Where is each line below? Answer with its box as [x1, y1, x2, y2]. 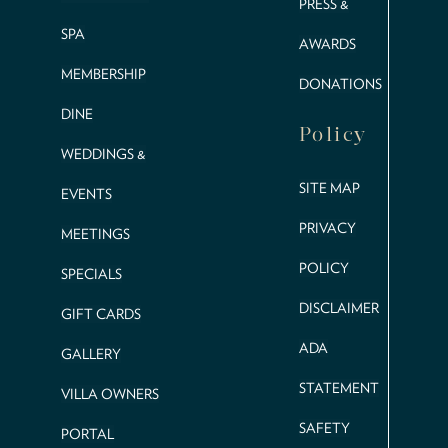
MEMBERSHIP [60, 64, 146, 83]
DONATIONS [298, 74, 382, 93]
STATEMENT [298, 378, 379, 397]
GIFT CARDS [60, 304, 141, 323]
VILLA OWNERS [60, 384, 159, 403]
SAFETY [298, 418, 350, 437]
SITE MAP [298, 178, 360, 197]
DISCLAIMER [298, 298, 379, 317]
